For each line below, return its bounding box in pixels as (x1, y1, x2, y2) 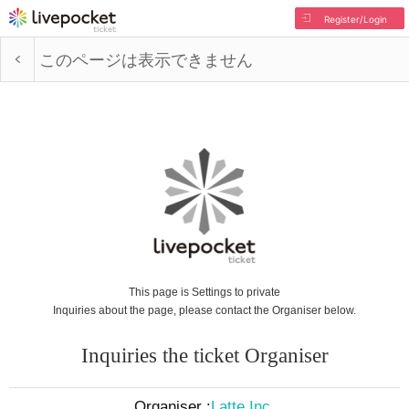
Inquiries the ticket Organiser (80, 344, 329, 367)
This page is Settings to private (129, 286, 280, 299)
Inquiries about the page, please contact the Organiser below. (53, 304, 356, 317)
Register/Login (323, 14, 387, 25)
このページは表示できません (39, 51, 253, 69)
